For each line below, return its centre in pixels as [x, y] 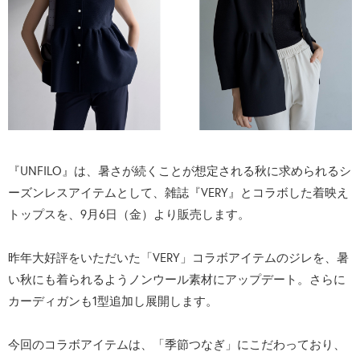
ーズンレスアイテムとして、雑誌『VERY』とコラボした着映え [178, 192]
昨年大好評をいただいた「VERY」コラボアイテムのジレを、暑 [178, 257]
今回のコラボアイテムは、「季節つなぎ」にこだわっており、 [177, 344]
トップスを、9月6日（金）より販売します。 [129, 214]
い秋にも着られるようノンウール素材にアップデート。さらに [177, 279]
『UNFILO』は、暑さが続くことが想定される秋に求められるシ [180, 170]
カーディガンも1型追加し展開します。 [113, 301]
